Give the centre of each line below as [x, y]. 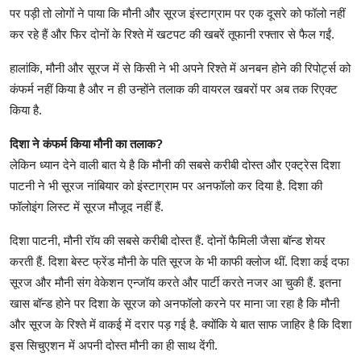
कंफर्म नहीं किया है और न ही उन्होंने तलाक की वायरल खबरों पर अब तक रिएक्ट [174, 89]
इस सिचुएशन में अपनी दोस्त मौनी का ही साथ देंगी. [114, 346]
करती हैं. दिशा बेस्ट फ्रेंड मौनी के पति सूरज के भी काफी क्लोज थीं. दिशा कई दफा [179, 262]
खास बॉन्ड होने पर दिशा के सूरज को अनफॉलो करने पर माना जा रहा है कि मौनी [174, 304]
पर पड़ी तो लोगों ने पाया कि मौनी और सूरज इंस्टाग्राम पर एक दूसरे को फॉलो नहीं [177, 14]
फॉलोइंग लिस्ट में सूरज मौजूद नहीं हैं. [87, 207]
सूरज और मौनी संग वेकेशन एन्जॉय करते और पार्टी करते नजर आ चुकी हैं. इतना [175, 283]
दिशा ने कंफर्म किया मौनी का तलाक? [86, 144]
